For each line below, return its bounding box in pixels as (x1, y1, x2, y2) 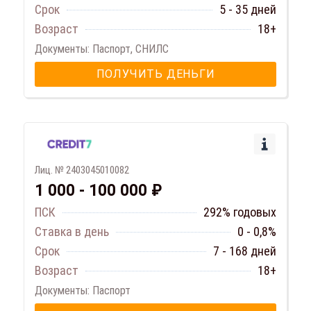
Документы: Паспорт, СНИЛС (35, 42, 169, 56)
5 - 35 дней (219, 2, 276, 17)
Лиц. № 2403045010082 (35, 164, 129, 177)
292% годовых (203, 205, 276, 220)
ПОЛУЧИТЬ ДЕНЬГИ (96, 67, 215, 81)
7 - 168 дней (213, 244, 276, 259)
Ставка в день (35, 224, 109, 239)
